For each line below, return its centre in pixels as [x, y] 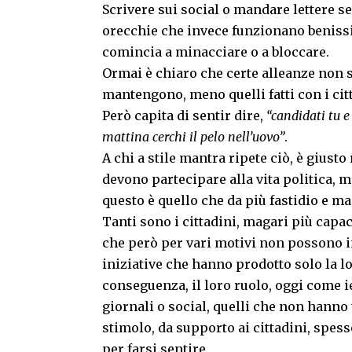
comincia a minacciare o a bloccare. [216, 52]
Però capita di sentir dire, [184, 116]
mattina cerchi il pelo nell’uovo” [193, 137]
